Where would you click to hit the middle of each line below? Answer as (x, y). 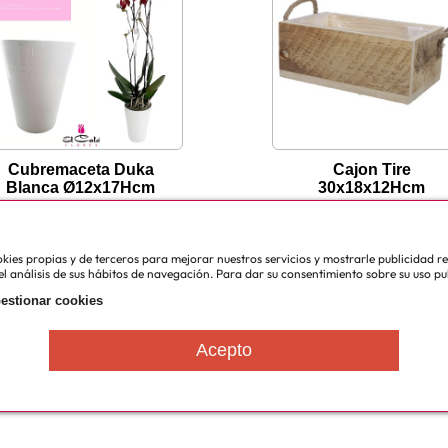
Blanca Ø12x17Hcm (80, 188)
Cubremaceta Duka (80, 170)
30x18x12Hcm (371, 188)
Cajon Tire (371, 170)
